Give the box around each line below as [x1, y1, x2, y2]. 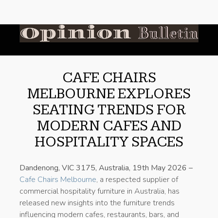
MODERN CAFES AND [36, 117, 182, 135]
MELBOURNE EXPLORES [27, 85, 191, 103]
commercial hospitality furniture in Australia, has [19, 185, 180, 197]
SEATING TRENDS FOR [32, 101, 186, 119]
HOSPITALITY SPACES [35, 133, 183, 151]
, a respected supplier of [96, 174, 178, 185]
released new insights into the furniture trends [19, 197, 175, 208]
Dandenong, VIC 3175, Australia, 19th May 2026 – [19, 162, 193, 173]
